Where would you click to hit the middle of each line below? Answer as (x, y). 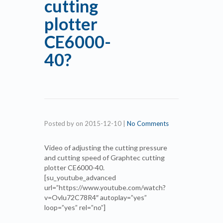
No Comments (148, 123)
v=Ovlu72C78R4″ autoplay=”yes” (96, 197)
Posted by (60, 123)
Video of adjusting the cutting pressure (106, 148)
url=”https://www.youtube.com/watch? (105, 187)
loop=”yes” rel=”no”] (75, 207)
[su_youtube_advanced (80, 177)
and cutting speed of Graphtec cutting (105, 158)
